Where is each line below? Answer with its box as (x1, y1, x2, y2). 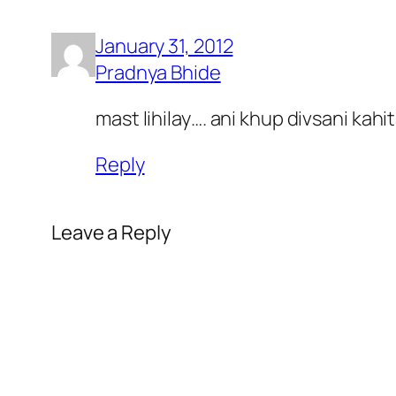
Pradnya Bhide (95, 59, 221, 87)
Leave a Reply (51, 219, 171, 247)
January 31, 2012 (95, 33, 233, 60)
